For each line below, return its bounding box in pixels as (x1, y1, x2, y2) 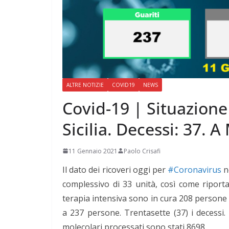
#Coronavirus (168, 164, 222, 175)
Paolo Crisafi (124, 146, 161, 155)
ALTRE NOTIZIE (66, 81, 104, 88)
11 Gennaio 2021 (68, 146, 118, 155)
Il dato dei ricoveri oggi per (62, 164, 168, 175)
